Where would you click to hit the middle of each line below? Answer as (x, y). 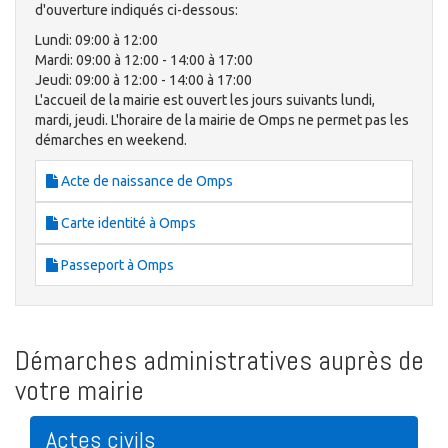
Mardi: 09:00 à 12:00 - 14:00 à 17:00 (144, 59)
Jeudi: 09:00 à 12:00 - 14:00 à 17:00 (143, 79)
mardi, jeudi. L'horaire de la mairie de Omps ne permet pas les (222, 119)
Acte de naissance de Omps (145, 180)
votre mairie (79, 390)
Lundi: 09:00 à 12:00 (96, 39)
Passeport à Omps (116, 264)
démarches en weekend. (111, 139)
